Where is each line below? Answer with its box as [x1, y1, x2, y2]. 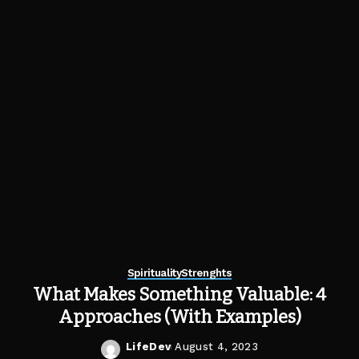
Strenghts [181, 267, 232, 279]
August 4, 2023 [175, 341, 259, 353]
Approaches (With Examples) [58, 306, 301, 328]
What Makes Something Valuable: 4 [33, 284, 326, 305]
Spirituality [127, 267, 182, 279]
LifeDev [125, 341, 171, 353]
